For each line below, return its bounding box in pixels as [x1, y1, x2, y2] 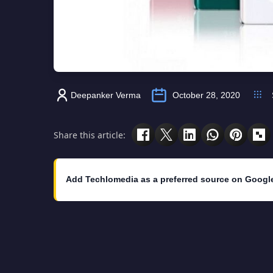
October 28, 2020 [172, 90, 240, 101]
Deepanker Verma [71, 90, 141, 101]
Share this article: [54, 129, 126, 141]
